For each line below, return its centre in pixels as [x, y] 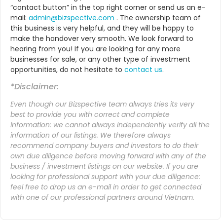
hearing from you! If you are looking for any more [95, 49]
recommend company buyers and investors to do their [104, 145]
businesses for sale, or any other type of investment [100, 59]
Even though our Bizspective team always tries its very [102, 104]
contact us [143, 69]
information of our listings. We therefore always [91, 135]
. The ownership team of [158, 18]
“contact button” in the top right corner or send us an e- [108, 7]
